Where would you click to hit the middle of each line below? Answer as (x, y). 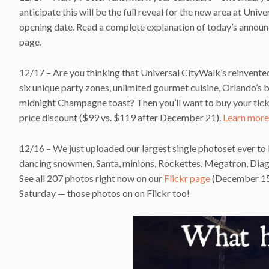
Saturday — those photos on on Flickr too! (104, 193)
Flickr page (187, 178)
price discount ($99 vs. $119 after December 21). (121, 117)
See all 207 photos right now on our (92, 178)
